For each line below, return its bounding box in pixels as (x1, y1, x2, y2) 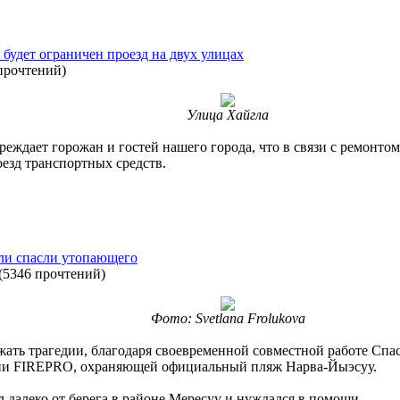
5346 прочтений (3, 266, 101, 281)
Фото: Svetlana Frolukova (150, 311, 305, 326)
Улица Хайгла (187, 107, 269, 122)
